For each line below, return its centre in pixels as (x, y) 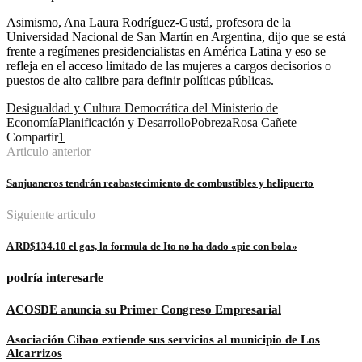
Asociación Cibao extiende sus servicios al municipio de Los (163, 339)
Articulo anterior (48, 151)
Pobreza (211, 122)
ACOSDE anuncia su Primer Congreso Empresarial (144, 309)
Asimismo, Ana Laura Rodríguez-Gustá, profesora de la (149, 22)
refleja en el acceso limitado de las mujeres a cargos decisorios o (169, 65)
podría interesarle (55, 278)
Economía (32, 122)
